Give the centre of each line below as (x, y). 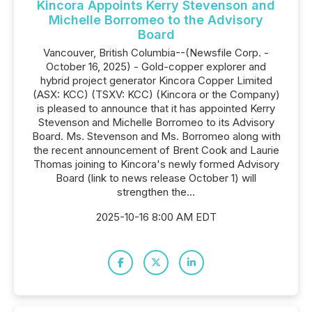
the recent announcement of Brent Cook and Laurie (156, 150)
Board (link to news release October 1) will (156, 178)
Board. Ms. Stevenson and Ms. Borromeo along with (156, 136)
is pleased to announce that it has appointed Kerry (156, 108)
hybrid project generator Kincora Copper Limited (156, 80)
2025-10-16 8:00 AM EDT (156, 217)
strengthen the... (156, 192)
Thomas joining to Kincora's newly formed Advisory (156, 164)
